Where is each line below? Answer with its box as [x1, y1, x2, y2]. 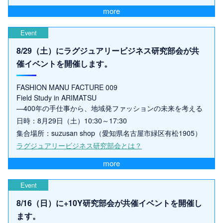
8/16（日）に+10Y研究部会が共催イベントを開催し [16, 197, 202, 209]
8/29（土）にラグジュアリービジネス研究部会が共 [16, 44, 199, 56]
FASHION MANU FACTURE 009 [16, 82, 117, 92]
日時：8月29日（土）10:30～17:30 [16, 115, 127, 125]
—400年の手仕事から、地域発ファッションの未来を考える [16, 103, 203, 113]
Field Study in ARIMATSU [16, 92, 97, 103]
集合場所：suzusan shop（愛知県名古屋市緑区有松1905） [16, 127, 202, 138]
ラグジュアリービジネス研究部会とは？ [16, 140, 142, 150]
